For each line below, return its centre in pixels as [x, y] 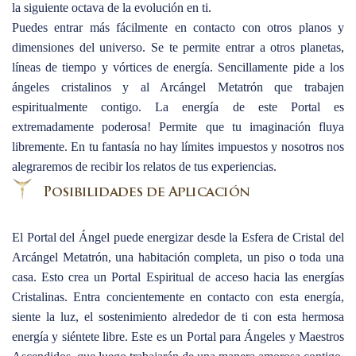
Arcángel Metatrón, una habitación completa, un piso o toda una [178, 257]
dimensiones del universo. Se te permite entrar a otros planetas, [178, 48]
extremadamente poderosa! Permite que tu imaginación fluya [178, 127]
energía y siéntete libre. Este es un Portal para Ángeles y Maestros [178, 337]
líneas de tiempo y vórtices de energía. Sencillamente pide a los [178, 68]
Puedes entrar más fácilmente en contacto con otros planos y [178, 28]
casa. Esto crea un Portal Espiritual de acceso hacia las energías [178, 277]
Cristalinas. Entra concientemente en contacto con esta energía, [178, 297]
